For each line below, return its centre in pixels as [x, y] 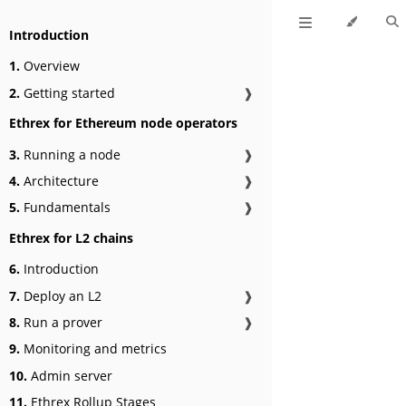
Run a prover [61, 322]
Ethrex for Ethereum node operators [123, 123]
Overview [50, 66]
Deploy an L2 [61, 295]
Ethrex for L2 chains [71, 237]
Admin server [70, 375]
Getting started [68, 92]
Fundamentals [65, 208]
